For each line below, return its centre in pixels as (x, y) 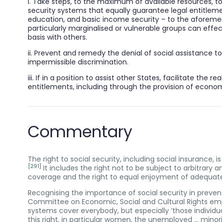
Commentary (80, 131)
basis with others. (57, 37)
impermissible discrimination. (78, 62)
